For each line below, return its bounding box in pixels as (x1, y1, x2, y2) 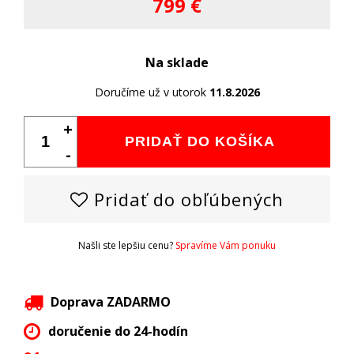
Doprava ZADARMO (51, 292, 171, 311)
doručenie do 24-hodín (48, 322, 188, 340)
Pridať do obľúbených (88, 186, 284, 211)
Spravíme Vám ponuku (175, 238, 276, 252)
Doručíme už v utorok (94, 84, 209, 100)
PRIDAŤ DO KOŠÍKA (125, 133, 275, 149)
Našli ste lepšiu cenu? (78, 238, 175, 252)
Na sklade (145, 53, 209, 71)
